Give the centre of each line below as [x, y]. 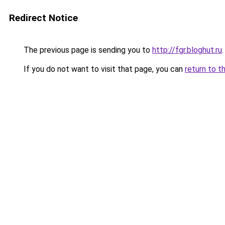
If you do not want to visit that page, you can [103, 69]
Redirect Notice [43, 18]
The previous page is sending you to [87, 50]
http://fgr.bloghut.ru [187, 50]
